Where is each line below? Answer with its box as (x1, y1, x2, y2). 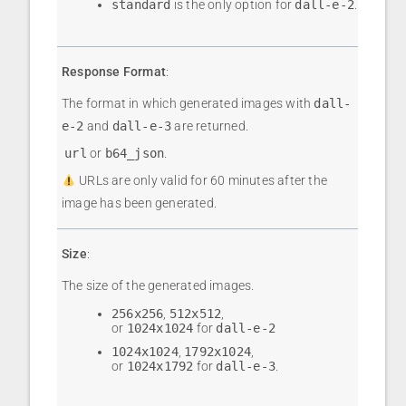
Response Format (62, 64, 166, 80)
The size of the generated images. (62, 278, 255, 294)
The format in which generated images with (62, 96, 314, 111)
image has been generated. (62, 196, 217, 211)
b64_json (104, 146, 165, 161)
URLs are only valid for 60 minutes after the (75, 173, 327, 188)
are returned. (171, 119, 249, 134)
